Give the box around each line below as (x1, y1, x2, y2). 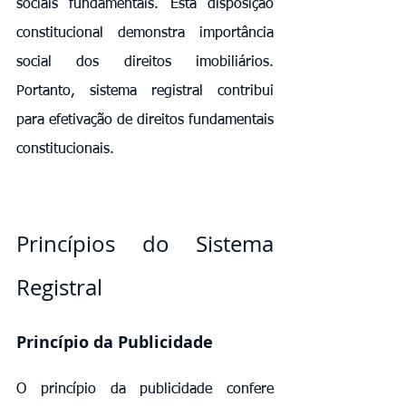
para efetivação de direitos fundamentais (16, 112, 274, 128)
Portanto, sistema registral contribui (16, 83, 274, 99)
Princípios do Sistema (16, 228, 274, 258)
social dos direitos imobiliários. (16, 54, 274, 70)
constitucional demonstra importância (16, 25, 274, 41)
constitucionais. (16, 141, 114, 157)
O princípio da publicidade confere (16, 382, 274, 397)
